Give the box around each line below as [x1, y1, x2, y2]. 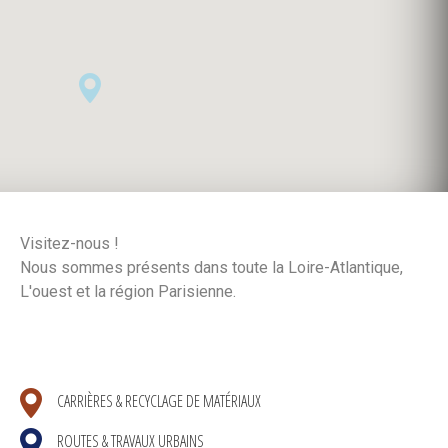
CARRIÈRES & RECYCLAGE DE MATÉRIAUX [57, 390, 261, 413]
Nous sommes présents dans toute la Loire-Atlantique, [20, 258, 403, 277]
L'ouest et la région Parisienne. [20, 282, 236, 301]
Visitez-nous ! [20, 234, 119, 253]
